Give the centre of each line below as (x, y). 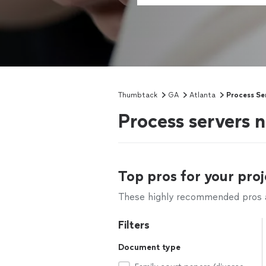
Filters (134, 225)
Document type (149, 247)
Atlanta (202, 95)
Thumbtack (138, 95)
